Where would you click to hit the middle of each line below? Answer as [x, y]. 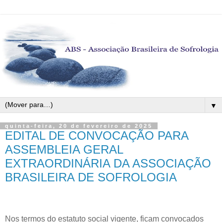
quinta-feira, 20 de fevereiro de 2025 [79, 126]
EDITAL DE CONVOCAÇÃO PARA [97, 136]
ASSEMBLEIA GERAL [64, 150]
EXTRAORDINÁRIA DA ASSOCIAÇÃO [108, 164]
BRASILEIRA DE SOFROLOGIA [91, 177]
